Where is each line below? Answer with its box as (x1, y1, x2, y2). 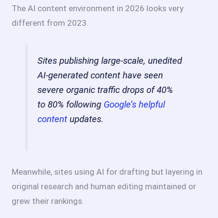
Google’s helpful (104, 99, 165, 110)
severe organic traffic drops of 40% (37, 84, 173, 95)
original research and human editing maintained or (12, 181, 196, 191)
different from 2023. (12, 18, 89, 28)
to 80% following (37, 99, 104, 110)
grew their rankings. (12, 196, 84, 206)
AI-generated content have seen (37, 70, 163, 81)
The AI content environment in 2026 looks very (12, 3, 183, 13)
